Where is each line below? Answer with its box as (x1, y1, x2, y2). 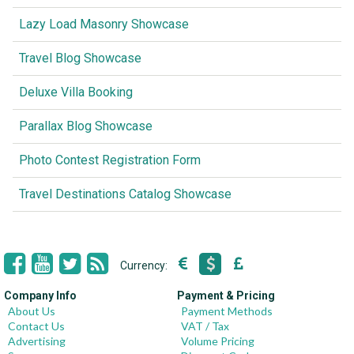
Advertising (8, 333, 66, 348)
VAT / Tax (181, 318, 229, 333)
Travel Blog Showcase (19, 50, 141, 66)
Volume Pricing (181, 333, 254, 348)
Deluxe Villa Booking (19, 84, 133, 100)
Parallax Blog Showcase (19, 118, 153, 134)
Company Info (4, 288, 77, 302)
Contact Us (8, 318, 65, 333)
